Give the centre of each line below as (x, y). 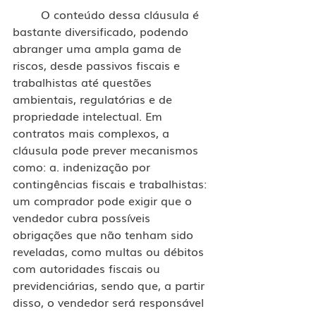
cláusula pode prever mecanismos (107, 149)
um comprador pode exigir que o (104, 200)
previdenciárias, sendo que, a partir (110, 285)
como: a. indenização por (83, 166)
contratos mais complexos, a (93, 132)
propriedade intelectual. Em (89, 115)
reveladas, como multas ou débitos (110, 251)
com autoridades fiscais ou (88, 268)
